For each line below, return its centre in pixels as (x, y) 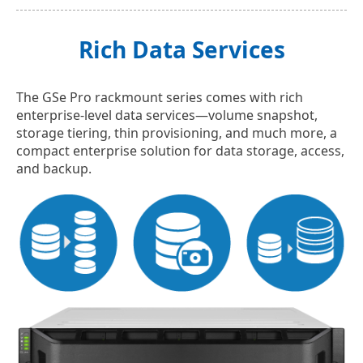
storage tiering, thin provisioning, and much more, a (177, 133)
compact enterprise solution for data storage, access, (180, 151)
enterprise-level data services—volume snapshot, (167, 115)
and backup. (54, 169)
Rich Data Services (181, 50)
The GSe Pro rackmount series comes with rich (160, 98)
